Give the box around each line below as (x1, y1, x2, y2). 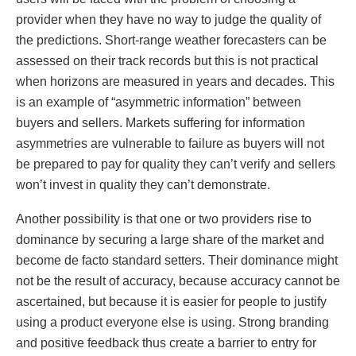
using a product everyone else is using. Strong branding (16, 314, 329, 329)
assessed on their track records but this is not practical (16, 53, 319, 68)
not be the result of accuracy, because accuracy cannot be (16, 273, 340, 288)
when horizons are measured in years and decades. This (16, 74, 335, 89)
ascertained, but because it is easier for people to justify (16, 293, 327, 308)
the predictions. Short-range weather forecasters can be (16, 33, 327, 48)
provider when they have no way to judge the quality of (16, 12, 321, 27)
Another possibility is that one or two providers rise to (16, 211, 311, 226)
